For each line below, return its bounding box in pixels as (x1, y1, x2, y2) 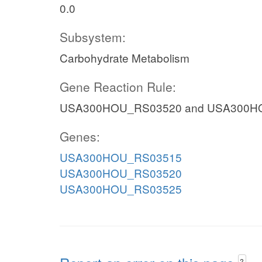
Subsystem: (60, 28, 126, 46)
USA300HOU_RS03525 (60, 181, 182, 196)
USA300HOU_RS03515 (60, 149, 182, 165)
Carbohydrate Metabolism (60, 50, 189, 65)
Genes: (60, 127, 100, 145)
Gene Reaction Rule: (60, 78, 176, 95)
